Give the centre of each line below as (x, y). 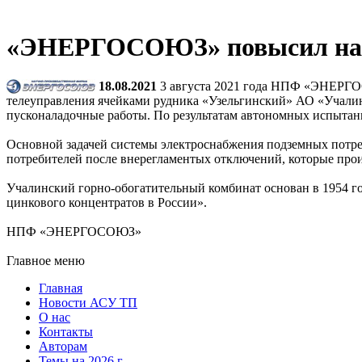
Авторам (63, 347)
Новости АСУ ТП (88, 303)
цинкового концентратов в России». (107, 203)
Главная (61, 288)
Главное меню (46, 261)
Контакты (66, 332)
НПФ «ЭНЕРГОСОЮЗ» (74, 232)
